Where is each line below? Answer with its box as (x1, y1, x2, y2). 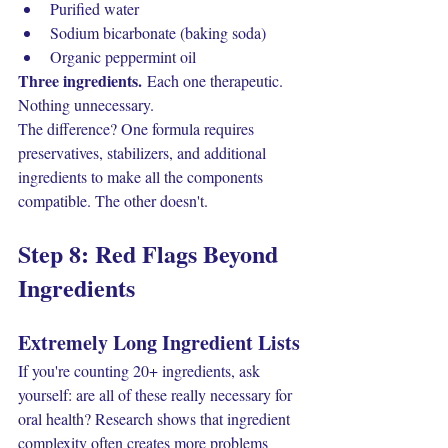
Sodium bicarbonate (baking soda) (50, 22, 266, 43)
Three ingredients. (18, 69, 142, 92)
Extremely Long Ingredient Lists (18, 328, 300, 357)
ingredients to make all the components (18, 166, 267, 187)
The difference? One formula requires (18, 118, 258, 139)
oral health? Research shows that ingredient (18, 408, 294, 429)
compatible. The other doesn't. (18, 190, 208, 211)
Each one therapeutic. (142, 70, 287, 91)
